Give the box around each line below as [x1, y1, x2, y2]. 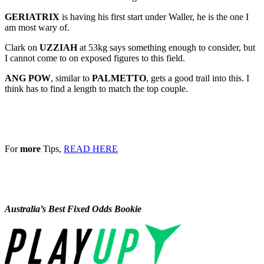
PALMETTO [92, 73, 146, 84]
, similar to [51, 73, 92, 84]
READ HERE [64, 144, 118, 154]
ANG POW [5, 73, 51, 84]
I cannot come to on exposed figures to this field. [5, 53, 185, 64]
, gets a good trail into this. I [146, 73, 249, 84]
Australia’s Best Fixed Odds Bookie [5, 204, 141, 214]
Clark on [5, 42, 39, 53]
